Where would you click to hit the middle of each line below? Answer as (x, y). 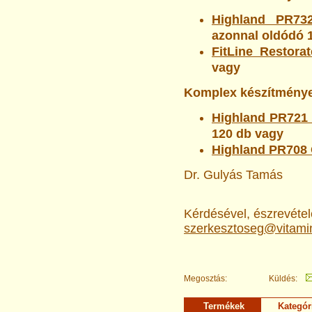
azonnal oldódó (258, 36)
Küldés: (283, 279)
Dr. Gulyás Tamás (233, 175)
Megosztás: (205, 279)
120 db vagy (248, 134)
